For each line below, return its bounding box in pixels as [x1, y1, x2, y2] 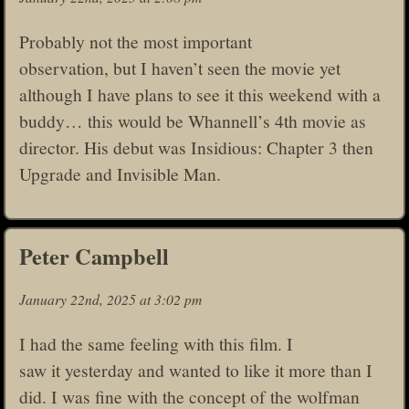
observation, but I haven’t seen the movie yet [19, 55, 341, 79]
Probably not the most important [19, 28, 252, 53]
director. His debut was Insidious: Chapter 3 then [19, 134, 373, 159]
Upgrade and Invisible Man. [19, 161, 221, 185]
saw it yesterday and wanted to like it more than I [19, 357, 372, 382]
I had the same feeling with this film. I [19, 330, 293, 355]
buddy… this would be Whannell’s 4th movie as [19, 108, 366, 132]
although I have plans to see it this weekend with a [19, 81, 381, 106]
